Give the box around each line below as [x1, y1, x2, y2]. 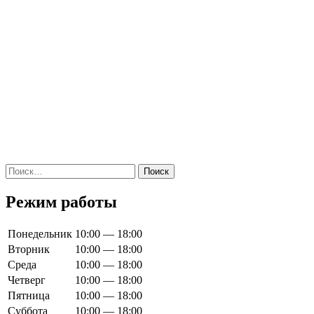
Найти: [5, 163, 39, 175]
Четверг [8, 273, 46, 286]
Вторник [8, 243, 50, 255]
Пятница [8, 289, 50, 301]
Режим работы [6, 192, 117, 211]
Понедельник [8, 227, 72, 240]
